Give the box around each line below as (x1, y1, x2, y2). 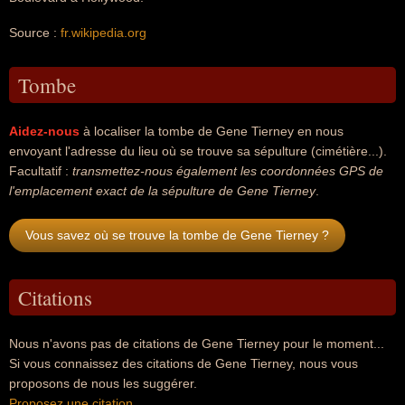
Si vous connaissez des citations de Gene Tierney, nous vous (9, 356, 358, 371)
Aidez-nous (9, 124, 80, 138)
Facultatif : (9, 164, 72, 178)
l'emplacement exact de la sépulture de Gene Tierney (9, 184, 316, 198)
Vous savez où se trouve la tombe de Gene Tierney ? (25, 228, 329, 242)
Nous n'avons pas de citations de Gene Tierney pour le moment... (9, 336, 384, 351)
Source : (9, 25, 61, 40)
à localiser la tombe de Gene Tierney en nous (80, 124, 344, 138)
